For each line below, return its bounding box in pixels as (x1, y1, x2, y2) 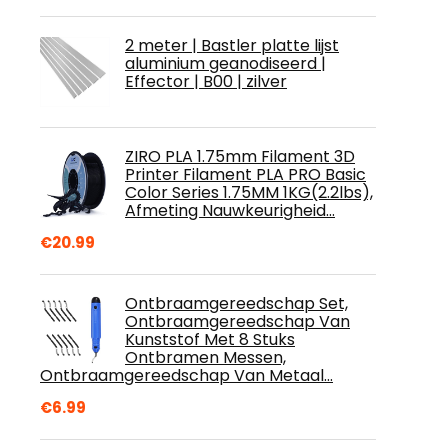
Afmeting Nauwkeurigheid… (125, 199, 335, 222)
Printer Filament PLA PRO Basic (125, 163, 366, 186)
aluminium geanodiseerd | (125, 52, 326, 75)
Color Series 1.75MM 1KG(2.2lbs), (125, 181, 373, 204)
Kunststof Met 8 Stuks (125, 328, 295, 351)
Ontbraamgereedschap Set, (125, 292, 348, 315)
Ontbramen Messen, (125, 346, 286, 369)
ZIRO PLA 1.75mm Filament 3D (125, 145, 355, 168)
